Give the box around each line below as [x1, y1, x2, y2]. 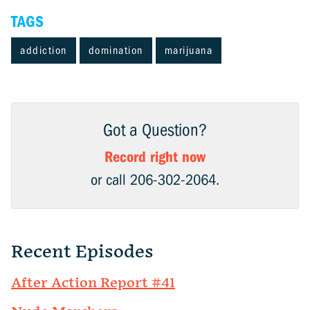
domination [88, 44, 143, 57]
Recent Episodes [11, 241, 154, 264]
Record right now [104, 148, 206, 167]
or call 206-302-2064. [91, 171, 219, 190]
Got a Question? [103, 120, 207, 140]
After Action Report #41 [11, 275, 175, 292]
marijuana [164, 44, 212, 57]
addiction [20, 44, 67, 57]
